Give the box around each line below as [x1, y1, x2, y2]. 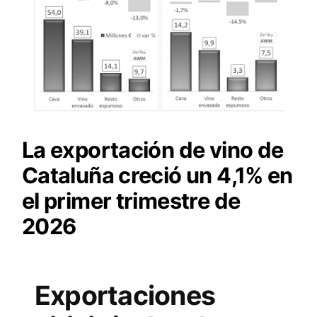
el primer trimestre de [21, 187, 241, 214]
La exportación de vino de [21, 136, 284, 163]
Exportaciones [34, 279, 216, 312]
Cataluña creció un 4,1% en [21, 161, 293, 188]
